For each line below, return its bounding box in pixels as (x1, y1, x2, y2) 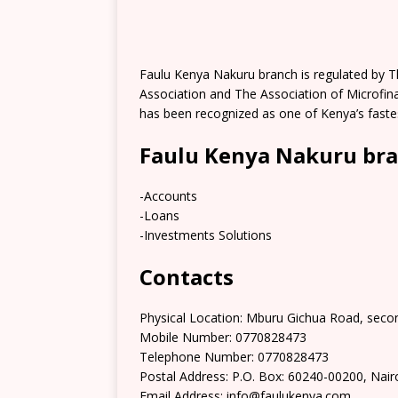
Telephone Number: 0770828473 (139, 348, 329, 365)
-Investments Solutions (139, 227, 272, 243)
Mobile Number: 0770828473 (139, 329, 306, 346)
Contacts (139, 262, 234, 291)
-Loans (139, 207, 179, 224)
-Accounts (139, 187, 197, 204)
